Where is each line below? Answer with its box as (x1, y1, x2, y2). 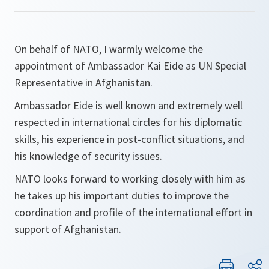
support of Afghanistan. (14, 222, 121, 236)
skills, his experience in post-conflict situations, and (14, 132, 244, 146)
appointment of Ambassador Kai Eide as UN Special (14, 59, 246, 73)
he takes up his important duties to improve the (14, 189, 229, 202)
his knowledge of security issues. (14, 149, 165, 163)
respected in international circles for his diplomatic (14, 115, 242, 129)
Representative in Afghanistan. (14, 76, 153, 89)
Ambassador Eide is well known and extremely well (14, 98, 243, 112)
